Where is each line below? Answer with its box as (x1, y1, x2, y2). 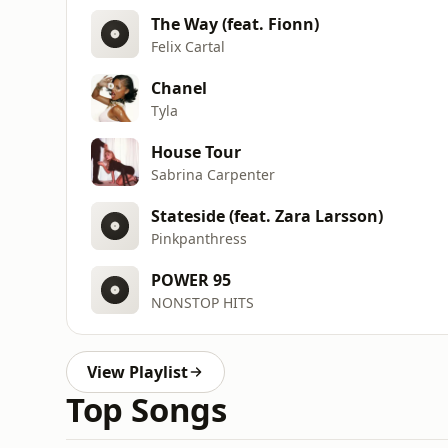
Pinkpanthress (151, 228, 247, 248)
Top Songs (66, 387, 227, 432)
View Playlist (87, 361, 188, 383)
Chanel (151, 76, 207, 99)
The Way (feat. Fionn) (151, 12, 319, 35)
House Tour (151, 140, 241, 163)
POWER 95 (151, 268, 231, 291)
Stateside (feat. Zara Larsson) (151, 204, 383, 227)
